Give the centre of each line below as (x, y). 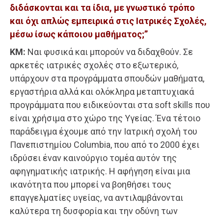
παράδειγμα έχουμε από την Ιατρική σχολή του (104, 131)
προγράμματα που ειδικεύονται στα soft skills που (110, 105)
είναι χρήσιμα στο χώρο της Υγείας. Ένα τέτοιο (105, 118)
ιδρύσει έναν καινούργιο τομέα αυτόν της (93, 158)
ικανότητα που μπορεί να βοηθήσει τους (91, 184)
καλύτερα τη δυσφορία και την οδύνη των (94, 211)
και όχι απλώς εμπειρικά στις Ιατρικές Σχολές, (108, 21)
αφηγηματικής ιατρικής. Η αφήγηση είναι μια (100, 171)
